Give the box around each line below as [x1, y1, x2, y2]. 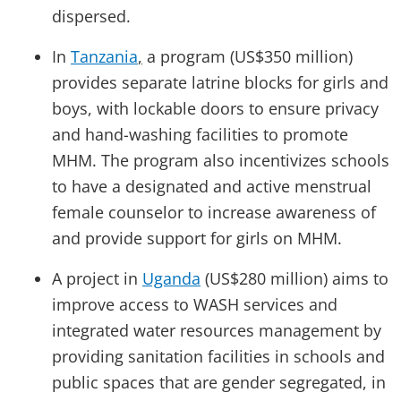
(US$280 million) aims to [200, 267, 388, 289]
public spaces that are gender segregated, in [52, 371, 386, 393]
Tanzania [71, 45, 138, 67]
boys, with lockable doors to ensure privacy [52, 97, 379, 119]
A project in [52, 267, 142, 289]
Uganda [142, 267, 200, 289]
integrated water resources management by [52, 319, 381, 341]
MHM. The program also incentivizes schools [52, 149, 389, 171]
